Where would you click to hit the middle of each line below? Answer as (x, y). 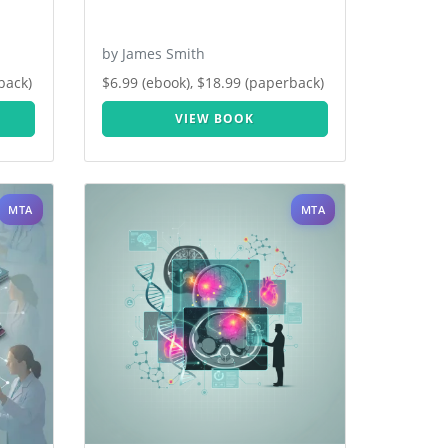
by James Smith (153, 54)
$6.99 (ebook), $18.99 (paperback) (213, 83)
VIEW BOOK (215, 119)
